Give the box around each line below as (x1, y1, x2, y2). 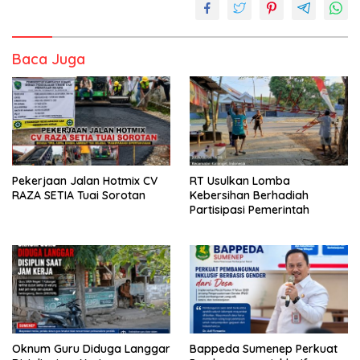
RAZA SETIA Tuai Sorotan (12, 187, 145, 202)
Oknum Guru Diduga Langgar (12, 342, 170, 357)
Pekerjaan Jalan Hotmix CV (12, 173, 157, 188)
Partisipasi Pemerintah (190, 202, 309, 217)
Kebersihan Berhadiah (190, 187, 309, 202)
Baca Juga (12, 49, 85, 68)
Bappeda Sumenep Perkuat (190, 342, 337, 357)
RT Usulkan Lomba (190, 173, 290, 188)
